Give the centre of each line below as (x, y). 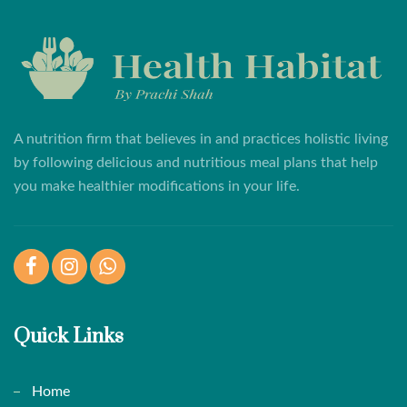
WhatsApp (150, 266)
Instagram (109, 266)
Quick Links (69, 336)
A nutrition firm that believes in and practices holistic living (201, 139)
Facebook (67, 266)
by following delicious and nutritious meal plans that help (196, 162)
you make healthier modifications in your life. (157, 186)
